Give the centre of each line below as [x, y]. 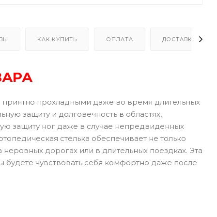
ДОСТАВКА [179, 39]
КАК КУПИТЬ [57, 39]
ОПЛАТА [119, 39]
